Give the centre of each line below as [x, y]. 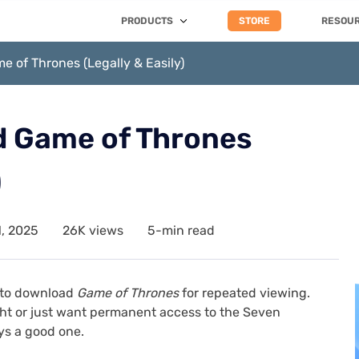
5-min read [181, 230]
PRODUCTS [147, 21]
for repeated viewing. [244, 293]
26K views [93, 230]
